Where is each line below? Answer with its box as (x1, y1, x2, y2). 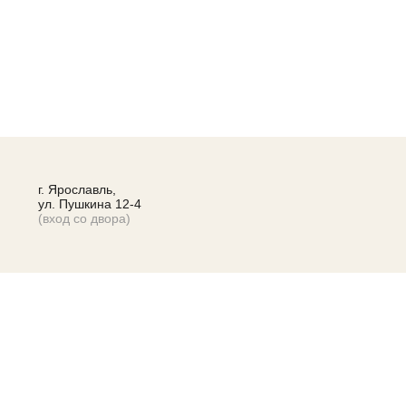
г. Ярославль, (38, 182, 116, 197)
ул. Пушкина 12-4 (38, 197, 141, 211)
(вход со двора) (38, 211, 130, 226)
